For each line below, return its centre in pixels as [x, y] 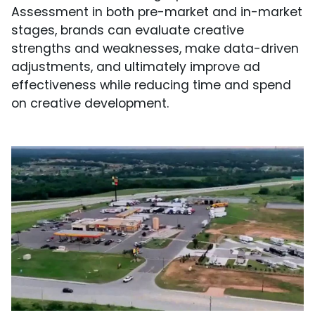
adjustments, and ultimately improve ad [136, 67]
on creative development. [90, 104]
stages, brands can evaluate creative [128, 31]
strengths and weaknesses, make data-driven [155, 49]
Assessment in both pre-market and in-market [157, 12]
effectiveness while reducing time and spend [151, 85]
